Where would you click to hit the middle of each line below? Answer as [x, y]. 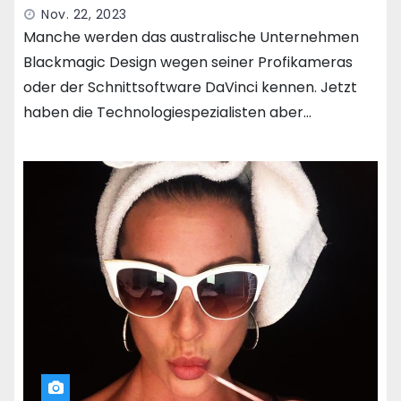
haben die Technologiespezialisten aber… [167, 113]
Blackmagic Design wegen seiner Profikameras [188, 63]
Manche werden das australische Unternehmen [191, 38]
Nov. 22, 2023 [84, 15]
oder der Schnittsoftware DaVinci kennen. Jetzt [190, 88]
